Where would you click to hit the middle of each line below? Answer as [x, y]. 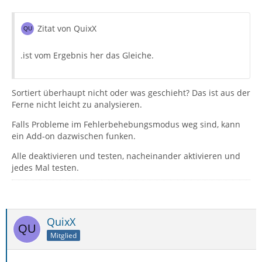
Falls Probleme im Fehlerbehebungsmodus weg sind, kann [126, 125]
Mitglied [63, 236]
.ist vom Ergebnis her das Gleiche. [87, 56]
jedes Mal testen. [45, 168]
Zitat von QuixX [67, 29]
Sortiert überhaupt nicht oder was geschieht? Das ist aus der [131, 93]
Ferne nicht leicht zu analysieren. [77, 105]
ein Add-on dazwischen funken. [74, 136]
